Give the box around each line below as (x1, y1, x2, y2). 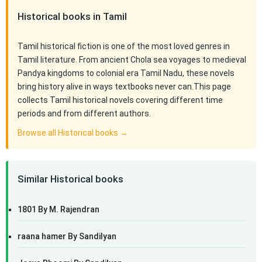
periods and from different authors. (18, 109, 151, 118)
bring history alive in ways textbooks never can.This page (18, 82, 231, 91)
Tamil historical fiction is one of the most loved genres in (18, 42, 230, 51)
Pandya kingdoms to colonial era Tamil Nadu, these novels (18, 68, 235, 78)
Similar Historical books (18, 173, 123, 185)
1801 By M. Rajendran (18, 205, 99, 214)
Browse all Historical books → (18, 128, 128, 137)
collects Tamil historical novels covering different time (18, 95, 223, 105)
